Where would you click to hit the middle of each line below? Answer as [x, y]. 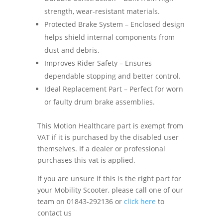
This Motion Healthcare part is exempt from [110, 125]
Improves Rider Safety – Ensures [98, 63]
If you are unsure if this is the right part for [109, 178]
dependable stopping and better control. [112, 76]
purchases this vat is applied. [86, 160]
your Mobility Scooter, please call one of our [110, 190]
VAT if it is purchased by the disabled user [108, 137]
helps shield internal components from [109, 37]
